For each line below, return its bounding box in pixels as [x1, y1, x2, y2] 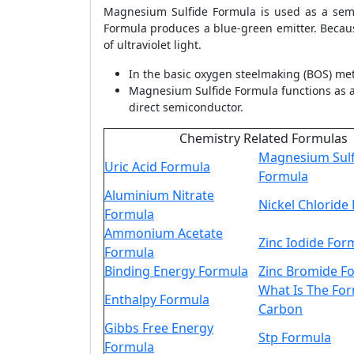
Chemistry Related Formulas [179, 130, 348, 147]
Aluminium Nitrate [104, 186, 214, 204]
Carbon [258, 300, 303, 318]
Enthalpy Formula [104, 291, 209, 308]
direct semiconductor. [129, 100, 243, 115]
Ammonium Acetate [104, 224, 223, 242]
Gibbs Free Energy [104, 319, 213, 337]
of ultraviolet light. [104, 37, 201, 52]
